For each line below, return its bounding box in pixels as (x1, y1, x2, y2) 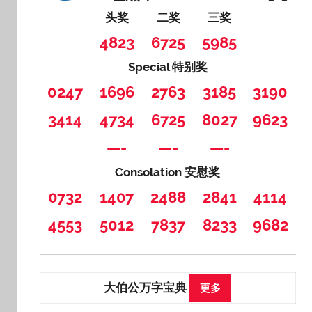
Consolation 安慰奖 (115, 165, 221, 180)
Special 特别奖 (127, 60, 208, 75)
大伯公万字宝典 (104, 280, 189, 295)
